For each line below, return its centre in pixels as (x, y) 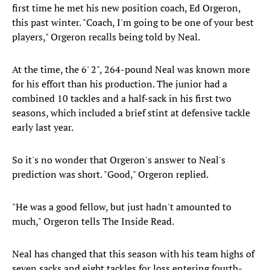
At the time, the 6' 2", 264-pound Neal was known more (131, 70)
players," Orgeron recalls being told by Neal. (106, 37)
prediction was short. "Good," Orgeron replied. (110, 174)
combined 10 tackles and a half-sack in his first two (122, 99)
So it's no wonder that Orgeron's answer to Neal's (119, 160)
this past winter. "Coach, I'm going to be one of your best (133, 23)
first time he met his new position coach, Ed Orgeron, (126, 8)
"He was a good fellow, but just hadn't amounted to (122, 207)
